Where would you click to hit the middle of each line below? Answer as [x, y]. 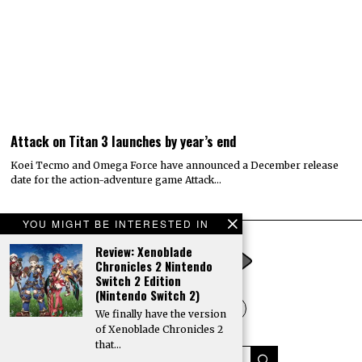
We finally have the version [161, 314]
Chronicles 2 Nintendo [154, 266]
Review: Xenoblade [144, 251]
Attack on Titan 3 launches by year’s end [124, 141]
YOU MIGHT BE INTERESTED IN [116, 223]
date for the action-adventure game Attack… [116, 180]
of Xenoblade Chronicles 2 [159, 329]
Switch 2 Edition [138, 280]
